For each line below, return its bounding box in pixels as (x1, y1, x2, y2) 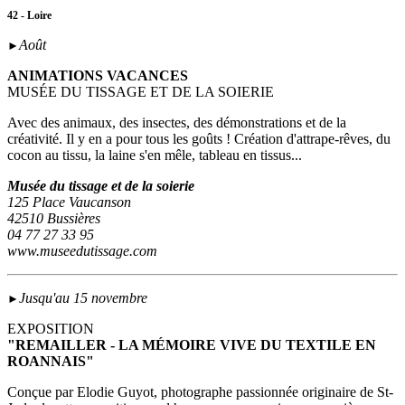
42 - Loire (7, 9, 52, 23)
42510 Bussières (7, 211, 100, 227)
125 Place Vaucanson (7, 194, 131, 211)
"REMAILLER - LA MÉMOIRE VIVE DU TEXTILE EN (7, 337, 376, 353)
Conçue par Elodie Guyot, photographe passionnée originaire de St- (7, 384, 393, 400)
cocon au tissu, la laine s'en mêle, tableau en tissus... (7, 147, 306, 164)
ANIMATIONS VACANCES (7, 68, 188, 84)
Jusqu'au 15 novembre (19, 290, 147, 306)
